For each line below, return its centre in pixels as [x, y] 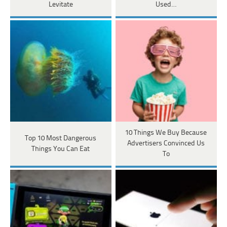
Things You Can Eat [61, 149]
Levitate [61, 5]
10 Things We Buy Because [166, 133]
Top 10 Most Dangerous [61, 138]
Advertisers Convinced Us [166, 144]
